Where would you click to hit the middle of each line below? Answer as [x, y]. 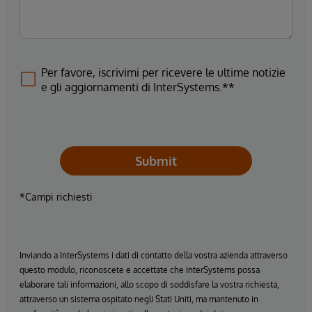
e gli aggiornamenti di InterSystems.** [138, 87]
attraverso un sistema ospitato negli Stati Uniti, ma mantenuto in [139, 299]
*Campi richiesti [56, 196]
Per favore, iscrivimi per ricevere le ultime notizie [163, 72]
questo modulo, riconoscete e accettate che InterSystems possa [140, 270]
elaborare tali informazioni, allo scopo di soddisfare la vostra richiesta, [149, 284]
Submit [156, 161]
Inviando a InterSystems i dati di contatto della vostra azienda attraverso [154, 255]
